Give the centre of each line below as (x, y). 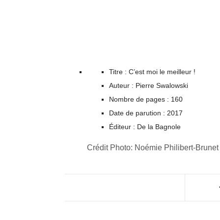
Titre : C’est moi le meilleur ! (152, 71)
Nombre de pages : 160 (146, 99)
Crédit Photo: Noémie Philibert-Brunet (153, 147)
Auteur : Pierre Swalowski (149, 85)
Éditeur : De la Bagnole (145, 126)
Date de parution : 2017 (146, 113)
